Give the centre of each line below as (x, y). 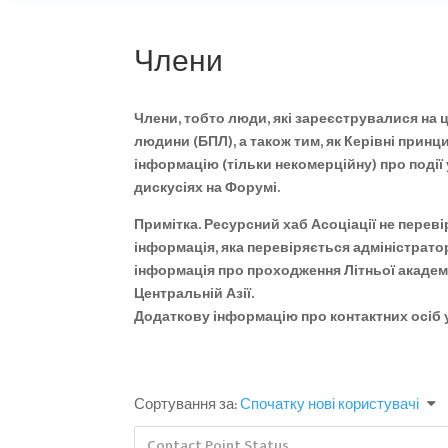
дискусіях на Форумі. (207, 187)
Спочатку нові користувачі (330, 404)
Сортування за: (187, 404)
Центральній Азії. (194, 293)
